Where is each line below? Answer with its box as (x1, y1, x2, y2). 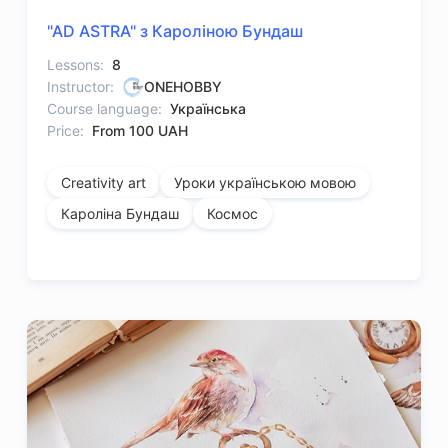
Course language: (47, 100, 163, 118)
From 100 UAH (92, 122, 189, 140)
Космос (207, 205, 259, 223)
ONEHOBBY (144, 78, 223, 96)
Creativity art (61, 174, 147, 192)
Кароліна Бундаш (61, 205, 180, 223)
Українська (170, 100, 247, 118)
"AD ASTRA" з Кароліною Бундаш (47, 21, 304, 42)
